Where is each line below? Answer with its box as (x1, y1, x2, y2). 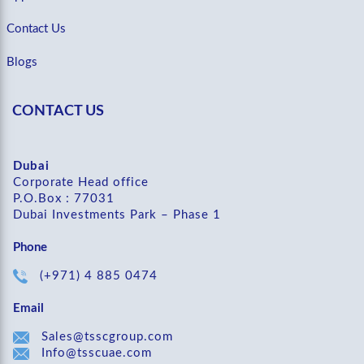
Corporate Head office (13, 176, 149, 189)
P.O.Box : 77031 (13, 193, 115, 206)
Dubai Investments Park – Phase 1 (13, 209, 221, 222)
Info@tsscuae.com (41, 347, 152, 360)
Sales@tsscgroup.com (41, 331, 173, 344)
